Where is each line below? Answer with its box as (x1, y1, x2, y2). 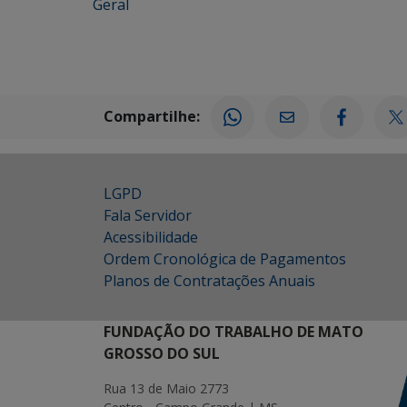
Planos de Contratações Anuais (104, 271, 315, 292)
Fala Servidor (104, 205, 192, 226)
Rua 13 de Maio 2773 (104, 380, 229, 398)
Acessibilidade (104, 227, 198, 248)
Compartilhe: (104, 105, 200, 126)
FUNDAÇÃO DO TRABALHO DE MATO (104, 322, 363, 342)
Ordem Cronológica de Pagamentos (104, 249, 346, 270)
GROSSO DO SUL (104, 343, 220, 364)
